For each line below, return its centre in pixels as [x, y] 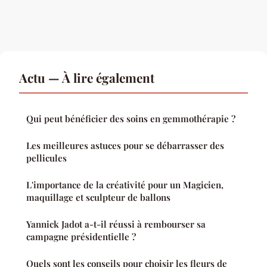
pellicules [46, 158]
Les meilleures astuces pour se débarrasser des [125, 146]
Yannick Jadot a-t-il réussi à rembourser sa [116, 224]
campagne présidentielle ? [81, 237]
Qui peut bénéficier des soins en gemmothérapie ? [131, 119]
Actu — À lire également [87, 78]
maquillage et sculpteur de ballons [98, 198]
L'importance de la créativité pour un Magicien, [125, 185]
